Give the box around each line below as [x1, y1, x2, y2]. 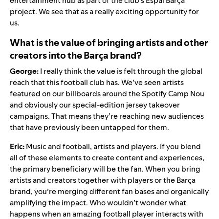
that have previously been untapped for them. [10, 122, 169, 132]
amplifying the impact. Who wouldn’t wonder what [10, 197, 186, 208]
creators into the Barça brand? [10, 48, 143, 62]
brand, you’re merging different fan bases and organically [10, 186, 209, 197]
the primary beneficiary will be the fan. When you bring [10, 163, 200, 174]
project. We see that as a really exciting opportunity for [10, 6, 199, 17]
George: [10, 66, 40, 76]
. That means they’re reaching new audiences [48, 110, 204, 121]
